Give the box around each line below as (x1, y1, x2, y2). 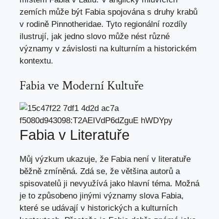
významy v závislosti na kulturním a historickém (20, 44, 197, 53)
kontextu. (20, 56, 53, 66)
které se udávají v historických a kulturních (20, 203, 177, 213)
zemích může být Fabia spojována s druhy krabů (20, 7, 197, 17)
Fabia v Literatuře (20, 127, 130, 143)
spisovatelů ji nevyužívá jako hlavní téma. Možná (20, 179, 199, 189)
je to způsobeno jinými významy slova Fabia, (20, 191, 184, 201)
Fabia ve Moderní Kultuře (20, 78, 144, 94)
